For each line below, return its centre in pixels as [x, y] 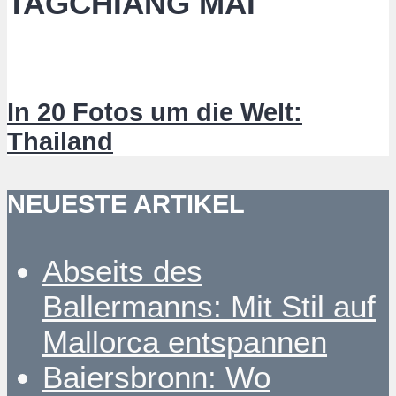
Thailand [60, 141]
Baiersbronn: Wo [156, 377]
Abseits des [122, 270]
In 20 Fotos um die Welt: [155, 112]
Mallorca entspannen [185, 341]
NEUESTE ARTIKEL [126, 205]
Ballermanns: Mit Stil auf [209, 306]
